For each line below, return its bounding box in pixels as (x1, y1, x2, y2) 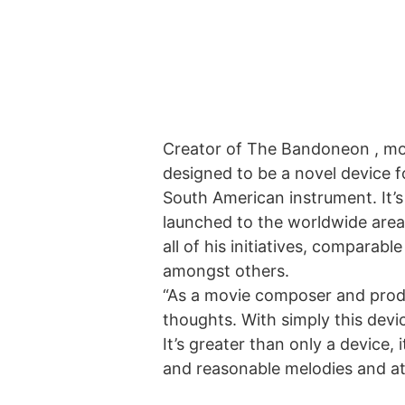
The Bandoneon (247, 139, 370, 158)
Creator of (163, 139, 247, 158)
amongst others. (163, 261, 289, 280)
